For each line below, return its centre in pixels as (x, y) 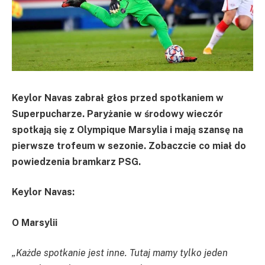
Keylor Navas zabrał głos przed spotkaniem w (118, 98)
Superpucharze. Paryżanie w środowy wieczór (117, 114)
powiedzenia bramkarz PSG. (76, 161)
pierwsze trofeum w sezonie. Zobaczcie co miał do (129, 146)
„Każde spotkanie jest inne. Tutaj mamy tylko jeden (120, 253)
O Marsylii (36, 222)
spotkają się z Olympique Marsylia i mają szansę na (127, 130)
